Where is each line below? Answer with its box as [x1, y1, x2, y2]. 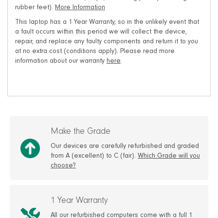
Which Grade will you [138, 153, 200, 161]
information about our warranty [15, 58, 107, 66]
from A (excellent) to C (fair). [51, 153, 138, 161]
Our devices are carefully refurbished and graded [51, 144, 199, 151]
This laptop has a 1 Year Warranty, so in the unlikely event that [15, 19, 199, 27]
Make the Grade [51, 128, 110, 137]
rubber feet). [15, 5, 55, 12]
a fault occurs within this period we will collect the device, [15, 29, 187, 36]
